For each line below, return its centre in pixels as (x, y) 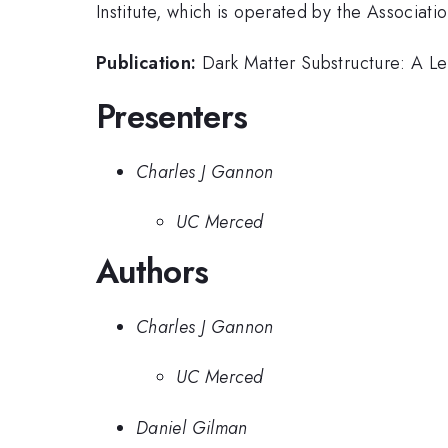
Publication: (146, 62)
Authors (152, 272)
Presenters (172, 117)
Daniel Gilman (192, 427)
